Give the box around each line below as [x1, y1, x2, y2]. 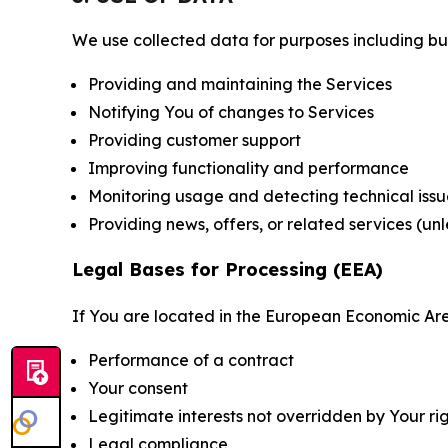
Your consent [88, 378, 188, 398]
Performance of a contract [88, 350, 294, 370]
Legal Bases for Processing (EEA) [72, 258, 383, 281]
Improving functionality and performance [88, 158, 409, 178]
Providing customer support [88, 130, 301, 150]
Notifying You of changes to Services [88, 102, 374, 122]
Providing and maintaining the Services [88, 74, 392, 94]
